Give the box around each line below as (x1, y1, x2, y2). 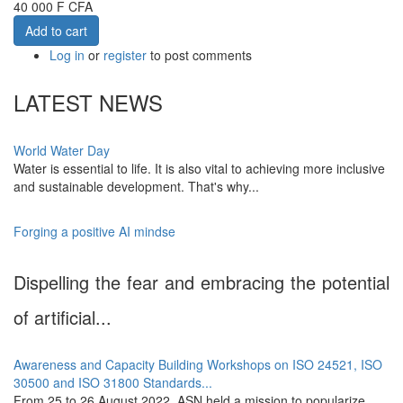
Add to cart (25, 22, 87, 40)
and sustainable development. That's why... (13, 177, 259, 195)
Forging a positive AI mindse (13, 222, 175, 240)
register (103, 46, 147, 64)
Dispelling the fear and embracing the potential (13, 269, 390, 295)
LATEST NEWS (13, 86, 163, 118)
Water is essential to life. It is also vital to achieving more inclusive (13, 159, 385, 177)
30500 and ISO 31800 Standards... (13, 373, 212, 391)
